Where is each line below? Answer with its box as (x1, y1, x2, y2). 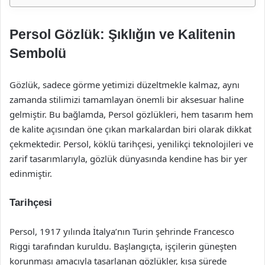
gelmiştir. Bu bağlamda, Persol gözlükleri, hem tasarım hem (9, 108, 253, 120)
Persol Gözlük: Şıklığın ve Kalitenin (9, 27, 235, 42)
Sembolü (9, 46, 66, 61)
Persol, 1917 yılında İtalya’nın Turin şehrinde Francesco (9, 225, 234, 237)
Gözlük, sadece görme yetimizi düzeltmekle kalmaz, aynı (9, 79, 240, 91)
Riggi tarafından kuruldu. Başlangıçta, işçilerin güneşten (9, 240, 237, 252)
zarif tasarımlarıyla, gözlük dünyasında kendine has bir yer (9, 153, 247, 164)
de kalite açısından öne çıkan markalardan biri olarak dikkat (9, 123, 251, 135)
